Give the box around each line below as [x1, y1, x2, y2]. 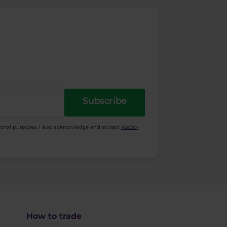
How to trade [26, 211, 82, 221]
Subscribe [83, 95, 127, 107]
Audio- [121, 123, 138, 130]
